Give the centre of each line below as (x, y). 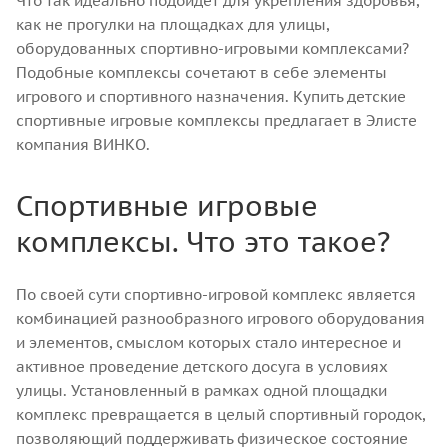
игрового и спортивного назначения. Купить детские (211, 96)
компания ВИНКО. (83, 144)
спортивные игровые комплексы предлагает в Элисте (216, 120)
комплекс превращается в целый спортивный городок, (220, 414)
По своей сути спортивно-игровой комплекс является (216, 294)
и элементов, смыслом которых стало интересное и (208, 342)
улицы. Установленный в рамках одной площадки (201, 390)
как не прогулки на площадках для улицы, (172, 24)
